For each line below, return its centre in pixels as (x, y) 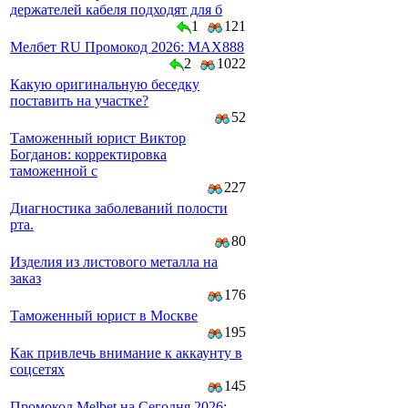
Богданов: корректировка (88, 154)
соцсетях (37, 369)
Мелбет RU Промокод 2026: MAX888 (127, 47)
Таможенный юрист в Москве (104, 316)
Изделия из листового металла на (114, 262)
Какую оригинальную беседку (105, 84)
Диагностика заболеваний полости (119, 208)
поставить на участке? (79, 101)
